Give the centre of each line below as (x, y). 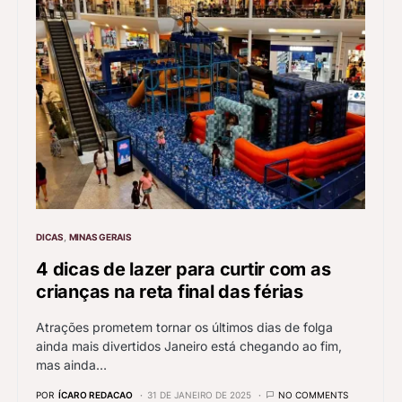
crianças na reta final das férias (170, 292)
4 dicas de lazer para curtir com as (184, 270)
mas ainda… (71, 365)
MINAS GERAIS (100, 237)
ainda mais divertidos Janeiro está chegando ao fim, (189, 346)
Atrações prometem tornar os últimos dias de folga (184, 328)
